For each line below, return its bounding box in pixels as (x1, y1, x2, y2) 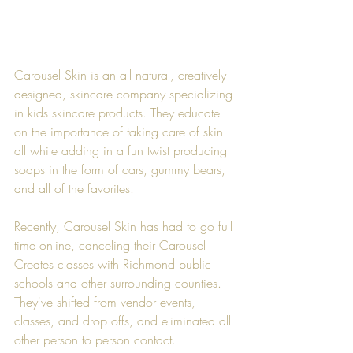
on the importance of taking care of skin (14, 122, 227, 140)
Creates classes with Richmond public (14, 255, 215, 273)
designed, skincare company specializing (14, 84, 236, 102)
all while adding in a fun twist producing (14, 141, 231, 159)
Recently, (14, 217, 64, 235)
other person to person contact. (14, 330, 176, 348)
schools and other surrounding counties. (14, 273, 225, 292)
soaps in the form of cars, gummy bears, (14, 160, 229, 178)
